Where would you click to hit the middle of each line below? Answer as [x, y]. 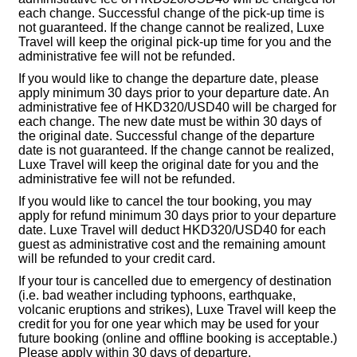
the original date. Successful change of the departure [167, 136]
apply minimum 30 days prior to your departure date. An [174, 93]
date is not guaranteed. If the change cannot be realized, [176, 151]
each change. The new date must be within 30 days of [170, 122]
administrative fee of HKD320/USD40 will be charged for [177, 108]
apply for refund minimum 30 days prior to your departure [177, 216]
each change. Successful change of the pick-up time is [171, 14]
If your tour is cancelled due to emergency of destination [175, 281]
